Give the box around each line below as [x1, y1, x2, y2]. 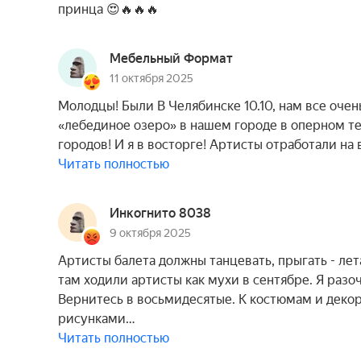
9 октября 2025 [110, 226, 191, 239]
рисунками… [58, 311, 135, 326]
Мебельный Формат [110, 51, 233, 66]
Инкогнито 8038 [110, 205, 211, 221]
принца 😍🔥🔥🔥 [58, 2, 159, 17]
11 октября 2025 [110, 72, 193, 85]
